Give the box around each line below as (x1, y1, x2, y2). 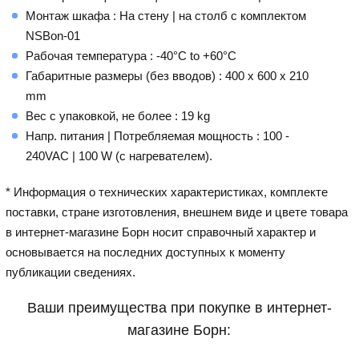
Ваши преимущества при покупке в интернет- (26, 299, 332, 316)
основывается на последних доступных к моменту (6, 244, 286, 259)
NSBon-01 (26, 28, 81, 42)
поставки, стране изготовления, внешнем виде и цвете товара (6, 204, 349, 219)
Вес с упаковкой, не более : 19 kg (26, 108, 211, 123)
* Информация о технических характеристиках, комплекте (6, 184, 329, 199)
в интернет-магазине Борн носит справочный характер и (6, 224, 317, 239)
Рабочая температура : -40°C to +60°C (26, 48, 237, 63)
